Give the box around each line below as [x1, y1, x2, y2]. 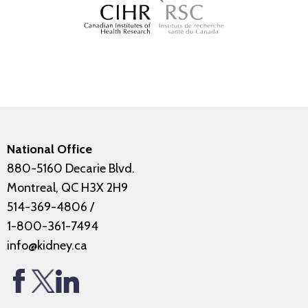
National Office [7, 142, 92, 157]
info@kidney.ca [7, 238, 87, 254]
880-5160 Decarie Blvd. [7, 161, 135, 177]
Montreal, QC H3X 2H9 [7, 180, 128, 196]
